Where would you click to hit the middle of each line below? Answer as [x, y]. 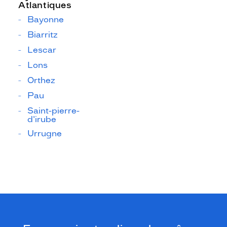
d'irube [42, 119]
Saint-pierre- [53, 111]
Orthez [41, 80]
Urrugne [45, 134]
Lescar [42, 50]
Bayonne [46, 20]
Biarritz [43, 35]
